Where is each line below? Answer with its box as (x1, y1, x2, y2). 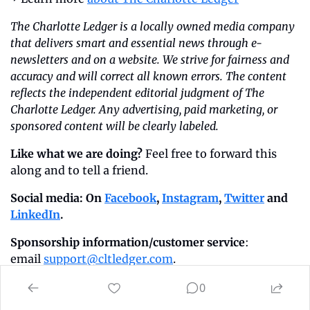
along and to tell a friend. (10, 163, 148, 177)
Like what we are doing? (10, 146, 143, 161)
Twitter (224, 190, 264, 205)
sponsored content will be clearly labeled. (10, 118, 219, 133)
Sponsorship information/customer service (10, 235, 245, 249)
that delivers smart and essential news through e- (10, 35, 262, 50)
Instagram (162, 190, 219, 205)
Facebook (104, 190, 156, 205)
